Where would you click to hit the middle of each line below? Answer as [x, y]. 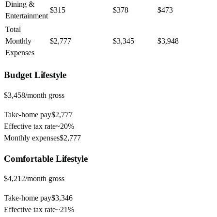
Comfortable [29, 158]
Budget [18, 75]
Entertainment [27, 16]
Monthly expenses [32, 138]
